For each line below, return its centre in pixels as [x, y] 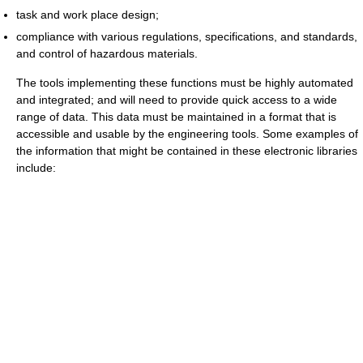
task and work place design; [88, 14]
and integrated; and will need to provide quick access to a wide [177, 99]
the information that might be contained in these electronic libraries [187, 150]
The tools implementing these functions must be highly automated [185, 82]
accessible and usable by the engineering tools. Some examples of [187, 133]
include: [36, 167]
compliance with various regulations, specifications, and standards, [187, 36]
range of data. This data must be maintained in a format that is [176, 116]
